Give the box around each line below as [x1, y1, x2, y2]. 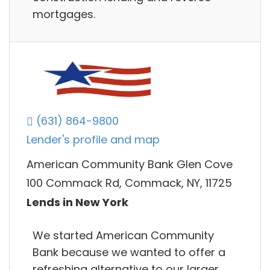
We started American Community [33, 227, 214, 243]
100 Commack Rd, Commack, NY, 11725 [27, 175, 232, 191]
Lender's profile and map [27, 132, 160, 148]
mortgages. [33, 6, 95, 22]
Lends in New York [27, 194, 128, 210]
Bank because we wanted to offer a [33, 244, 225, 260]
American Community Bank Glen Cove [27, 156, 233, 172]
